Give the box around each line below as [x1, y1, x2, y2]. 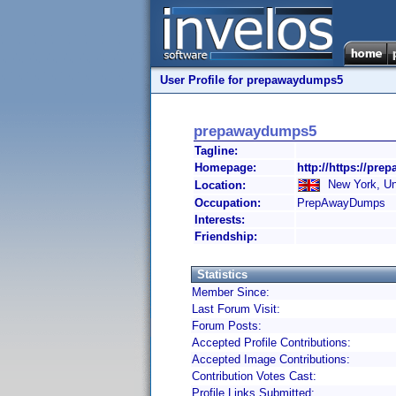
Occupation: [194, 196, 261, 209]
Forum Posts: [192, 319, 262, 332]
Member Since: [192, 286, 270, 299]
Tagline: [194, 144, 238, 157]
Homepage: [194, 161, 256, 174]
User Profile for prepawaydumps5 [160, 73, 343, 87]
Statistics [197, 268, 247, 281]
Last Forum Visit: [192, 302, 280, 316]
